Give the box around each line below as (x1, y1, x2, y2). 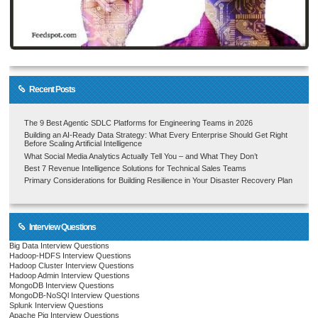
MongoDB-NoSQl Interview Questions (9, 291, 141, 300)
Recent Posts (28, 84, 75, 95)
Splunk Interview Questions (9, 301, 104, 310)
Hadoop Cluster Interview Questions (9, 261, 135, 270)
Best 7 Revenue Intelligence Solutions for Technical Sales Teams (24, 164, 247, 173)
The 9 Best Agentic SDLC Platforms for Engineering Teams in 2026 (24, 119, 253, 128)
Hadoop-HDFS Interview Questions (9, 251, 132, 261)
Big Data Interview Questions (9, 241, 110, 251)
